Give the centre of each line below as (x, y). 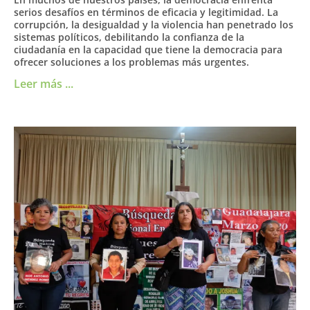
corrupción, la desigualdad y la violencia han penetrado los (154, 24)
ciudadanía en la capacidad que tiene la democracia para (148, 49)
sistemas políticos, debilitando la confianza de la (129, 37)
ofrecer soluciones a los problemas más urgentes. (131, 62)
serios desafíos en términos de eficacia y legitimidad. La (146, 12)
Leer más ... (44, 83)
